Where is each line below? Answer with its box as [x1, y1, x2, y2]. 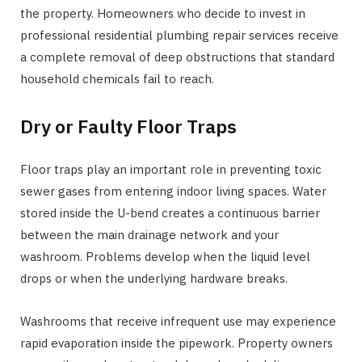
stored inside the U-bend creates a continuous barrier [20, 204, 320, 221]
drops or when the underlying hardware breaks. [20, 270, 288, 286]
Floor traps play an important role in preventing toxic [20, 161, 322, 177]
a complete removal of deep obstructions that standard [20, 49, 335, 65]
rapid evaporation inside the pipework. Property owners [20, 335, 333, 351]
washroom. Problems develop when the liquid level [20, 248, 310, 264]
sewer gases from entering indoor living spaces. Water [20, 183, 326, 199]
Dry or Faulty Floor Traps [20, 113, 237, 138]
